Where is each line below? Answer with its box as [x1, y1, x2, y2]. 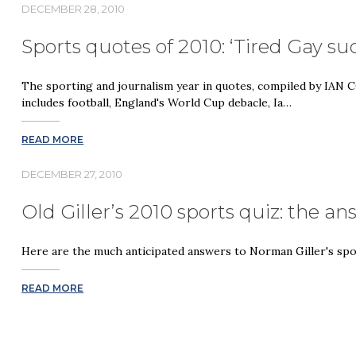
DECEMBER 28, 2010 [21, 2, 126, 16]
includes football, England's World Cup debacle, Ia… [21, 95, 292, 110]
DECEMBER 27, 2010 [21, 167, 123, 180]
